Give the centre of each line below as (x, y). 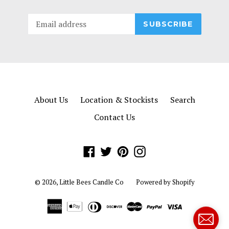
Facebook (112, 150)
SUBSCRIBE (168, 24)
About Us (51, 100)
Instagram (165, 150)
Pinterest (146, 150)
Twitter (126, 150)
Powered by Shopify (165, 182)
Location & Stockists (119, 100)
